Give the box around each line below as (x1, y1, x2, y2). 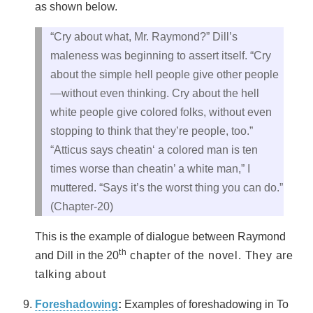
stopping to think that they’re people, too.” (50, 124, 253, 137)
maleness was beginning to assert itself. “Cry (50, 49, 271, 61)
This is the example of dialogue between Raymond (35, 230, 286, 242)
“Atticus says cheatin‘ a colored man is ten (50, 143, 258, 156)
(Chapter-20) (50, 200, 113, 212)
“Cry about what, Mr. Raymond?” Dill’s (50, 30, 238, 43)
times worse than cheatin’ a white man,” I (50, 162, 250, 175)
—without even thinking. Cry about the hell (50, 87, 259, 99)
